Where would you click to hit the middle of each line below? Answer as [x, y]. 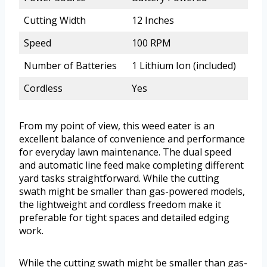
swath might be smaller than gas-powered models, [132, 192]
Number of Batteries [70, 66]
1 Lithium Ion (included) [184, 66]
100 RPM [151, 43]
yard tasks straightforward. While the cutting [119, 178]
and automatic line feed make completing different [131, 165]
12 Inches [153, 21]
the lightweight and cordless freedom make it [120, 205]
